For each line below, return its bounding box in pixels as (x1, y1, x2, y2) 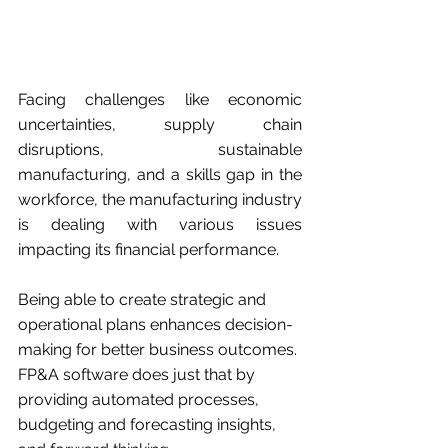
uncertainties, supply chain (18, 115, 302, 135)
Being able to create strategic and (18, 290, 270, 310)
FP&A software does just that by (18, 365, 259, 385)
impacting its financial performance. (18, 240, 279, 260)
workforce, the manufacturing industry (18, 190, 302, 210)
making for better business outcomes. (18, 340, 301, 360)
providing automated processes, (18, 390, 263, 410)
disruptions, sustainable (18, 140, 302, 160)
